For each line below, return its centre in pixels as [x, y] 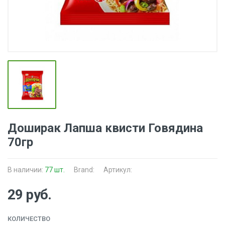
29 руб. [30, 195]
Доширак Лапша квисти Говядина [105, 128]
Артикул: [118, 170]
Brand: [84, 170]
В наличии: [26, 170]
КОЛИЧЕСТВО [29, 219]
